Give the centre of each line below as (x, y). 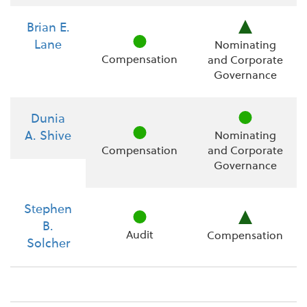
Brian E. (48, 28)
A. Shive (48, 136)
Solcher (48, 244)
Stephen (48, 209)
